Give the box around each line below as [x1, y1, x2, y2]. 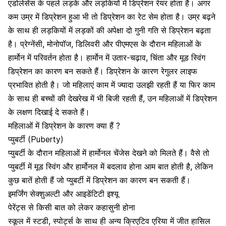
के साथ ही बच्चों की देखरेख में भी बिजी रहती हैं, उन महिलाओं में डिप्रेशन [8, 93, 217, 103]
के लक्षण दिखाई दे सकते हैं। [8, 106, 90, 117]
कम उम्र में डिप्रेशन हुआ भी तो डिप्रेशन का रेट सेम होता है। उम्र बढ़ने [8, 11, 215, 22]
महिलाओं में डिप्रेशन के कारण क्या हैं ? [8, 120, 120, 131]
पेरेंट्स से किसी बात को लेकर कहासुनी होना [8, 202, 135, 212]
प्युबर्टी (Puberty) [8, 134, 64, 144]
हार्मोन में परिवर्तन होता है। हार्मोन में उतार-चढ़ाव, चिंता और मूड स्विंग [8, 52, 205, 63]
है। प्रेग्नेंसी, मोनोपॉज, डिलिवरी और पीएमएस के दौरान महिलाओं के [8, 38, 201, 49]
